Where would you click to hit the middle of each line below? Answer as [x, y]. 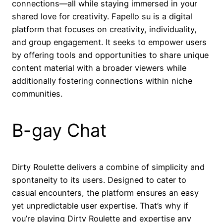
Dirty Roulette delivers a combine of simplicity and [108, 167]
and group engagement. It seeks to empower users [109, 42]
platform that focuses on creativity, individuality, [104, 29]
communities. [37, 93]
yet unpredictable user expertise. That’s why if [100, 205]
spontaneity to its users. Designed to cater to [99, 180]
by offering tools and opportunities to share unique [110, 55]
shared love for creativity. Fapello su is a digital [102, 16]
